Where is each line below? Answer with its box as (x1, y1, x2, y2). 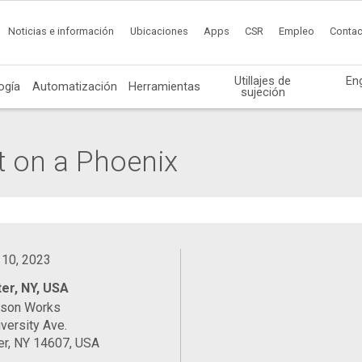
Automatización (32, 78, 117, 94)
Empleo (279, 25, 315, 38)
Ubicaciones (129, 25, 188, 38)
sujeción (240, 84, 285, 99)
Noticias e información (8, 25, 115, 38)
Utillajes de (234, 73, 292, 88)
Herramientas (128, 78, 201, 94)
